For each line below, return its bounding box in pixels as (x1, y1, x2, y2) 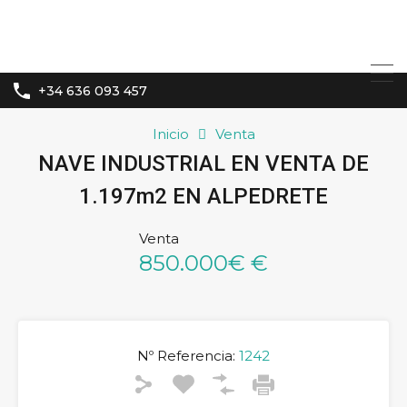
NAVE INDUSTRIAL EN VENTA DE (38, 151, 369, 177)
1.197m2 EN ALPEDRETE (79, 184, 328, 210)
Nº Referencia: (137, 347, 235, 365)
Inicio (152, 125, 189, 144)
